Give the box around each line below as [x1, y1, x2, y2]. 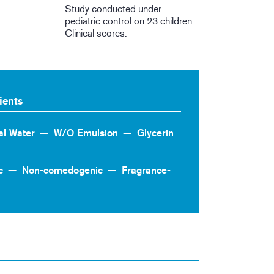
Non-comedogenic [22, 164, 103, 176]
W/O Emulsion [54, 127, 118, 139]
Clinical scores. [65, 28, 128, 40]
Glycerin [137, 127, 174, 139]
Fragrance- [122, 164, 171, 176]
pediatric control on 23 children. [65, 15, 195, 28]
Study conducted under [65, 3, 162, 15]
